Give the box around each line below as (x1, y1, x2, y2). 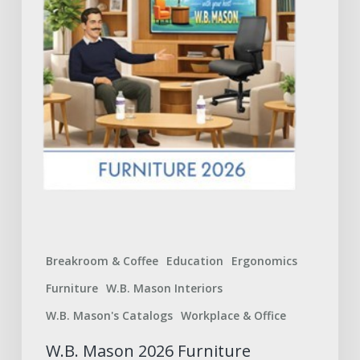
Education (166, 253, 223, 269)
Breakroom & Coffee (45, 253, 158, 269)
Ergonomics (231, 253, 297, 269)
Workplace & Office (180, 308, 286, 324)
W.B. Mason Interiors (105, 280, 223, 297)
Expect (20, 27, 60, 46)
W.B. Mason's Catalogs (45, 308, 173, 324)
